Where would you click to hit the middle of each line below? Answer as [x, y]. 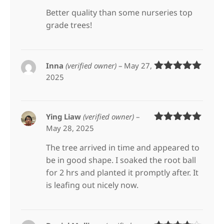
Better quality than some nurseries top [119, 12]
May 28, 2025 [70, 128]
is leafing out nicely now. [92, 185]
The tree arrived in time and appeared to [123, 147]
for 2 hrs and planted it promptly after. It [122, 172]
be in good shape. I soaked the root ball [121, 160]
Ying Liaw [65, 116]
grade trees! [69, 25]
